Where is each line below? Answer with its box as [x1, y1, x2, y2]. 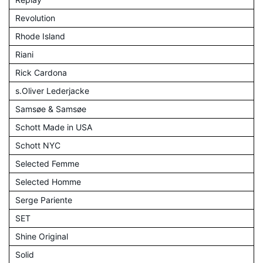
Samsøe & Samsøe [15, 103, 86, 114]
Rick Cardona [15, 67, 67, 77]
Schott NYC [15, 140, 60, 150]
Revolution [15, 12, 55, 23]
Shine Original [15, 231, 68, 241]
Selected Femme [15, 158, 79, 168]
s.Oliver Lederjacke [15, 85, 89, 96]
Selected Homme [15, 176, 81, 187]
